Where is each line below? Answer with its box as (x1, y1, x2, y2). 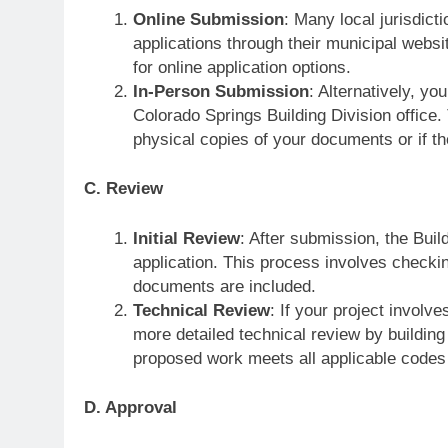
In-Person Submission (132, 81, 309, 101)
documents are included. (132, 276, 316, 296)
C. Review (84, 179, 163, 198)
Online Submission (132, 9, 284, 29)
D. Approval (84, 398, 177, 417)
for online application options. (132, 57, 351, 77)
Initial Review (132, 228, 240, 248)
